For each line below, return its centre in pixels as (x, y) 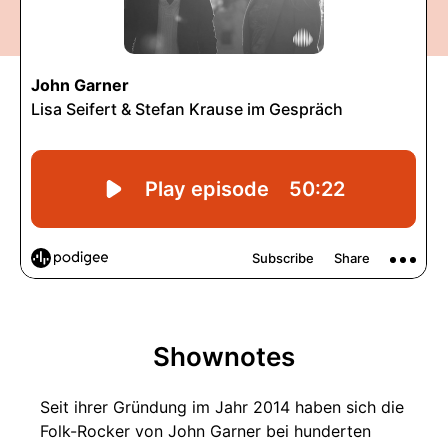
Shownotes (224, 356)
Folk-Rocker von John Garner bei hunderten (205, 431)
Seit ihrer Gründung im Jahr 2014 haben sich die (222, 407)
